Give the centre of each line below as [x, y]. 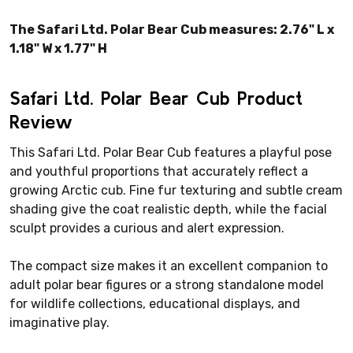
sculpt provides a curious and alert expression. [147, 228]
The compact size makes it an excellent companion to [169, 266]
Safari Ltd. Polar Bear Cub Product [156, 98]
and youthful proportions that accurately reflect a [159, 171]
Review [41, 121]
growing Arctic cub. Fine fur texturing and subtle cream [176, 190]
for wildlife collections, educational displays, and [155, 303]
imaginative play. [59, 322]
